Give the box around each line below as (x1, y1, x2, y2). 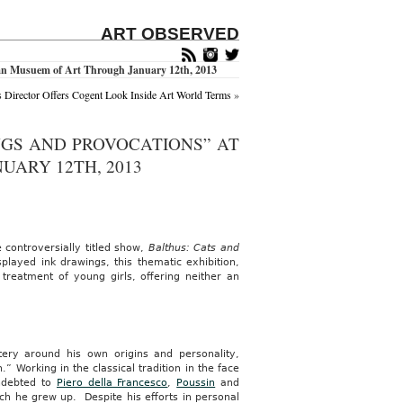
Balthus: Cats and (148, 242, 239, 254)
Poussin (176, 377, 216, 389)
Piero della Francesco (56, 377, 168, 389)
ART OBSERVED (101, 24, 239, 43)
